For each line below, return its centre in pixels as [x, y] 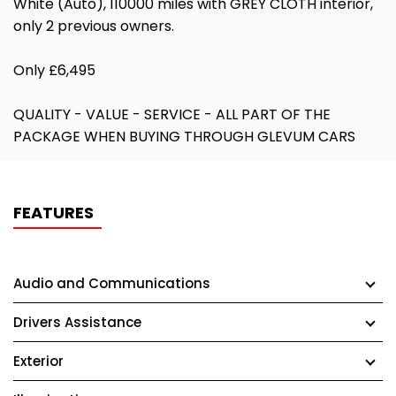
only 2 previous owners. [94, 26]
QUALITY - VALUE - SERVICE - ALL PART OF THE [172, 114]
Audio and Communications [112, 283]
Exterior [38, 361]
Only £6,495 [54, 70]
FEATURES [53, 213]
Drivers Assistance [77, 322]
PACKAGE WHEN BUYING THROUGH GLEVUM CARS [184, 137]
